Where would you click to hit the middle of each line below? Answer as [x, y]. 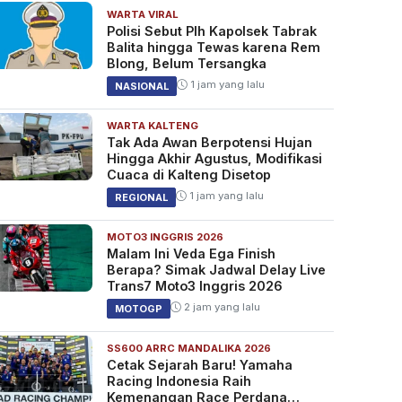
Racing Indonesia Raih [179, 381]
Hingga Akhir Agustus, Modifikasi [214, 159]
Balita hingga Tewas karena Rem [213, 48]
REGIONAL [141, 198]
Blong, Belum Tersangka [186, 64]
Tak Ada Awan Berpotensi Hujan [209, 143]
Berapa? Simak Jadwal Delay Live [216, 270]
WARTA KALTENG [152, 126]
